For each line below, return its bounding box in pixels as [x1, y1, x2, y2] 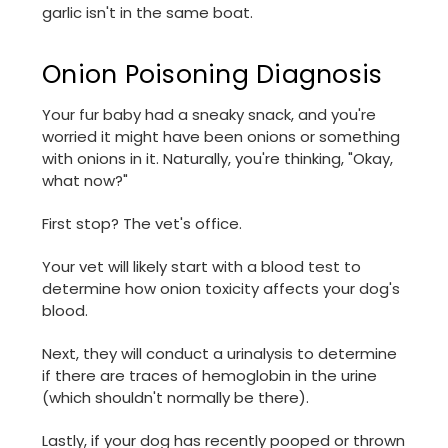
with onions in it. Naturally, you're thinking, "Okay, [42, 148, 393, 170]
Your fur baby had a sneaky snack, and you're [42, 104, 376, 126]
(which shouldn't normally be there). [42, 387, 309, 409]
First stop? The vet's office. [42, 213, 242, 235]
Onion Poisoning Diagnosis [42, 57, 383, 93]
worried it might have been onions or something [42, 126, 400, 148]
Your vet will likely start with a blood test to [42, 256, 361, 278]
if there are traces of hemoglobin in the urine [42, 365, 377, 387]
